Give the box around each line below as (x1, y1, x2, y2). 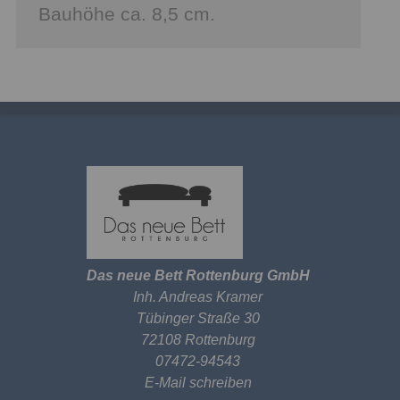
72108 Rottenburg (140, 332, 255, 347)
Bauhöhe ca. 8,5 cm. (38, 3, 215, 24)
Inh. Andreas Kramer (133, 289, 262, 304)
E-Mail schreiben (144, 375, 252, 390)
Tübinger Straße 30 (136, 311, 260, 326)
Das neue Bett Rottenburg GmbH (86, 268, 310, 283)
